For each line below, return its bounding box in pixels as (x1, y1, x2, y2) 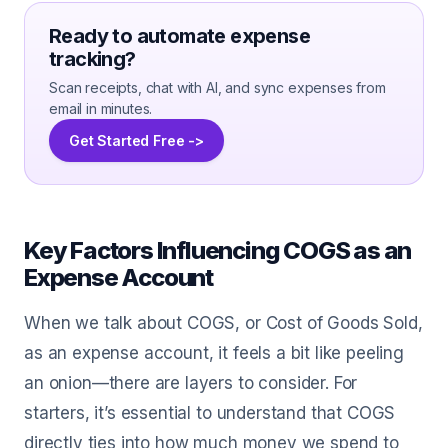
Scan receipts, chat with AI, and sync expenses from (49, 79, 386, 96)
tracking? (49, 47, 136, 71)
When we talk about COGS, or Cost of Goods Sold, (24, 313, 423, 333)
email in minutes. (49, 100, 153, 117)
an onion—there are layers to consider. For (24, 373, 358, 393)
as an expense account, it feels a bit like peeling (24, 343, 404, 363)
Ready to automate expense (49, 24, 310, 48)
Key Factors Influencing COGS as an (24, 236, 412, 265)
